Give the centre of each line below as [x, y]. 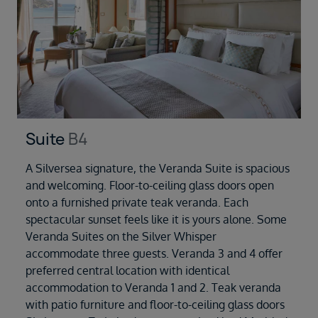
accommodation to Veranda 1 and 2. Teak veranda [153, 288]
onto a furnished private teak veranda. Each [137, 203]
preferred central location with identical [127, 271]
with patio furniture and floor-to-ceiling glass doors [155, 305]
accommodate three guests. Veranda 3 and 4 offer [154, 254]
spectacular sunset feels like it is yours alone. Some [156, 220]
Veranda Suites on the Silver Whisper [121, 237]
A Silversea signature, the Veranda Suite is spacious [158, 169]
